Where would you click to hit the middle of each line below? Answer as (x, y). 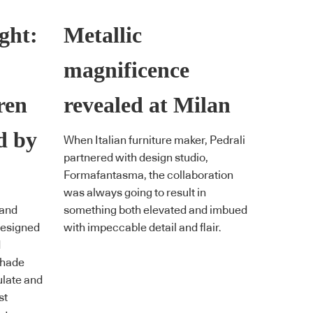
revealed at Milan (147, 105)
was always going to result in (135, 192)
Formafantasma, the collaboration (148, 175)
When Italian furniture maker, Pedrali (154, 140)
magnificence (126, 71)
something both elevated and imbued (155, 210)
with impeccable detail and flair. (143, 227)
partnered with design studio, (136, 158)
